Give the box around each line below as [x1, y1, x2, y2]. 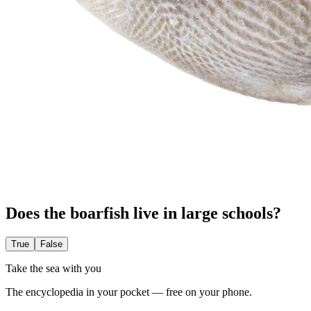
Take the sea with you [6, 262, 101, 274]
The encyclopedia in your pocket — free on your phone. [6, 285, 252, 298]
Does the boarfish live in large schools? [6, 203, 281, 222]
